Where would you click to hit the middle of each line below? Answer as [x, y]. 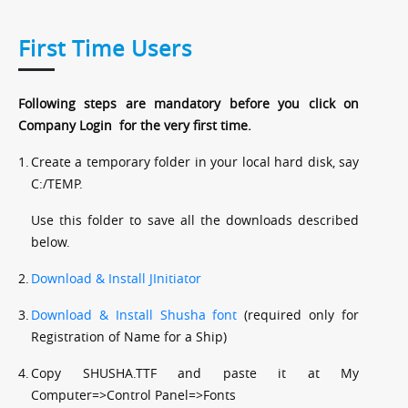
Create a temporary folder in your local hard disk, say [195, 161]
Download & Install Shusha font [134, 314]
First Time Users [105, 48]
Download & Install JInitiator [116, 278]
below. [51, 241]
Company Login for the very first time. [135, 125]
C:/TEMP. [59, 183]
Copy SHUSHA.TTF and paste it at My [195, 372]
